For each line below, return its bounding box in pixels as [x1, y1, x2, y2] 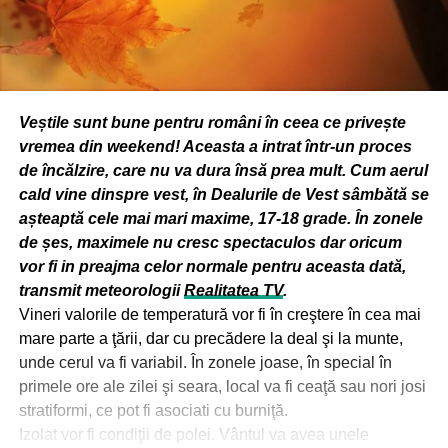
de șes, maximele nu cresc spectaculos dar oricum [18, 233, 402, 251]
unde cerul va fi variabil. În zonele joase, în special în [18, 353, 392, 371]
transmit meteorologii [18, 281, 184, 299]
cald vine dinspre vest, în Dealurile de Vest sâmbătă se [18, 185, 429, 203]
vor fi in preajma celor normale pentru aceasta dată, [18, 257, 406, 275]
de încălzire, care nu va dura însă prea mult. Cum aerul [18, 161, 428, 179]
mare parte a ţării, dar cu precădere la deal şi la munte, [18, 329, 403, 347]
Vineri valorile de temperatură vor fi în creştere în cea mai [18, 305, 421, 323]
